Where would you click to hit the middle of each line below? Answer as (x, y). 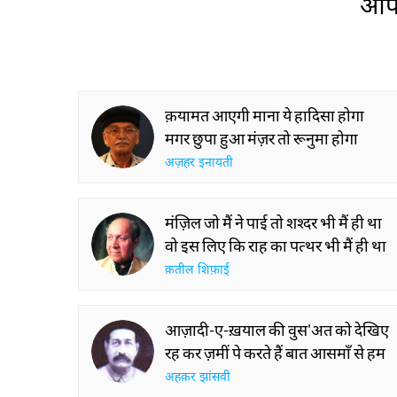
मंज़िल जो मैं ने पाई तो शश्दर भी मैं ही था (273, 222)
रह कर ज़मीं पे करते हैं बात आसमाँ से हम (275, 353)
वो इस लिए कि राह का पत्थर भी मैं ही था (276, 245)
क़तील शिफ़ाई (197, 271)
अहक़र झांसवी (198, 378)
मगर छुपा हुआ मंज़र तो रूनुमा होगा (261, 138)
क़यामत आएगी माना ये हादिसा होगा (265, 115)
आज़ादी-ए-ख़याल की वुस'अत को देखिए (277, 330)
